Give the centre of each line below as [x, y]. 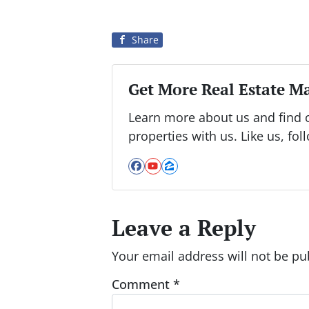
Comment [142, 284]
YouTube [186, 177]
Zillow [191, 177]
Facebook [172, 177]
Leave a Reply [184, 228]
